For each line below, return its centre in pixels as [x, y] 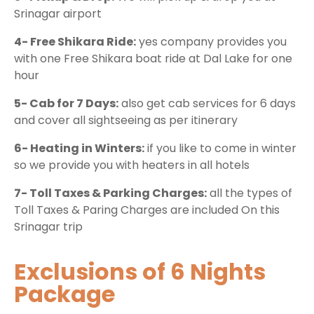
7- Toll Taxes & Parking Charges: [110, 193]
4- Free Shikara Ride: [75, 42]
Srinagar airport [58, 14]
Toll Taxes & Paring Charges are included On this [147, 210]
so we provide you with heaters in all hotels [132, 165]
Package [64, 294]
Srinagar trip [48, 227]
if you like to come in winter [220, 149]
